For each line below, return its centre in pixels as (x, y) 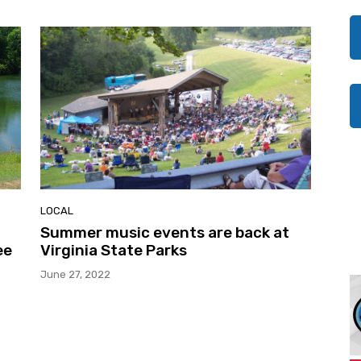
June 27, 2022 (75, 274)
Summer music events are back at (165, 232)
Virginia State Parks (114, 250)
